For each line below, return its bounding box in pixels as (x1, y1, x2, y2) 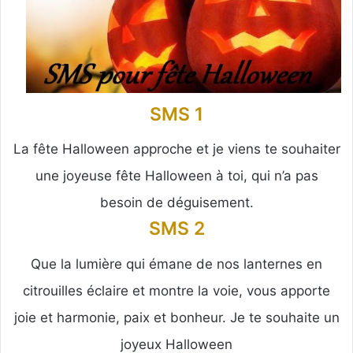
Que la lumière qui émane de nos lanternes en (31, 255, 322, 272)
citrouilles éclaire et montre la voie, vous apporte (23, 282, 330, 299)
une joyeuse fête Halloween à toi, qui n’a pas (35, 168, 318, 184)
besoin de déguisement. (99, 195, 254, 211)
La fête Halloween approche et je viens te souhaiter (13, 141, 340, 158)
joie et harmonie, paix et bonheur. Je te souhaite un (13, 309, 340, 325)
